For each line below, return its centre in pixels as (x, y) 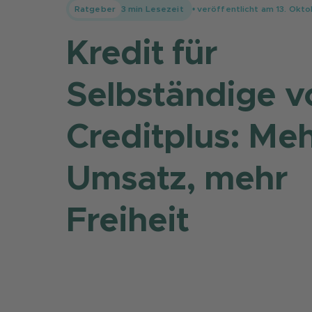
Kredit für (142, 54)
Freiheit (128, 221)
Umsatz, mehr (177, 180)
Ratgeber (95, 9)
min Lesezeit (155, 9)
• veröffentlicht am (234, 9)
